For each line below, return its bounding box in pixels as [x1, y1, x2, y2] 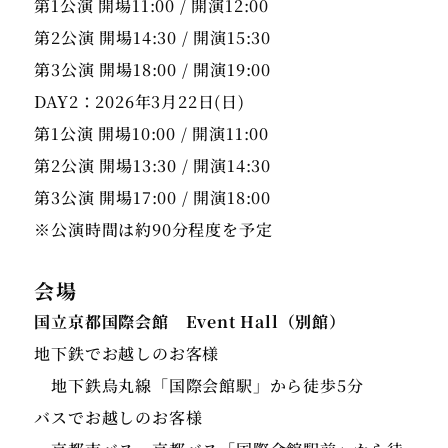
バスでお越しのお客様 [34, 406, 203, 430]
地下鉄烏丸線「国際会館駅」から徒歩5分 [34, 374, 364, 398]
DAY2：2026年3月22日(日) [34, 90, 245, 114]
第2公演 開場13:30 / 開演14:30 [34, 154, 272, 178]
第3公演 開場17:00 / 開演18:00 [34, 186, 272, 210]
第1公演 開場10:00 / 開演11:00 [34, 122, 270, 146]
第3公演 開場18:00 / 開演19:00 [34, 58, 272, 82]
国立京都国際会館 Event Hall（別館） [34, 310, 346, 334]
